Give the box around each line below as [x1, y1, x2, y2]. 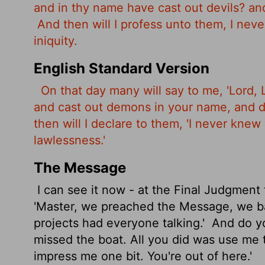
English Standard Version [34, 60, 209, 77]
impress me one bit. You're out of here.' [34, 249, 252, 263]
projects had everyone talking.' [34, 216, 208, 230]
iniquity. [34, 34, 77, 48]
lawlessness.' [34, 133, 105, 147]
